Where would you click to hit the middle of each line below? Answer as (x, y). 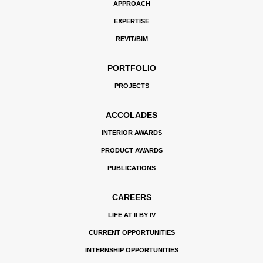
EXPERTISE (131, 21)
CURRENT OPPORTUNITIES (131, 232)
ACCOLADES (131, 115)
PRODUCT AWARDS (131, 150)
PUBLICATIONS (131, 168)
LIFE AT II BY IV (131, 215)
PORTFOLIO (131, 68)
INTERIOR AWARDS (131, 133)
